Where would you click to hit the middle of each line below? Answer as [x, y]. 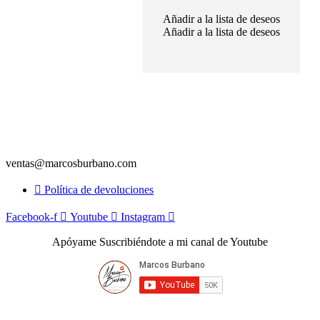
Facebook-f [31, 216]
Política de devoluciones [99, 189]
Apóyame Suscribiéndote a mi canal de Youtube [160, 241]
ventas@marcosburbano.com [71, 163]
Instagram [143, 216]
